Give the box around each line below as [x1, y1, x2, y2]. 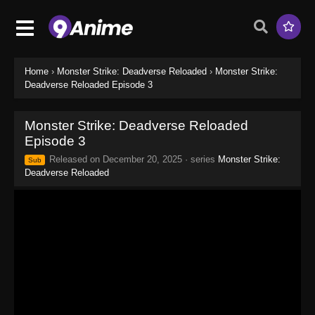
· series [182, 153, 218, 165]
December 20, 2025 [103, 153, 182, 165]
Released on [46, 153, 103, 165]
